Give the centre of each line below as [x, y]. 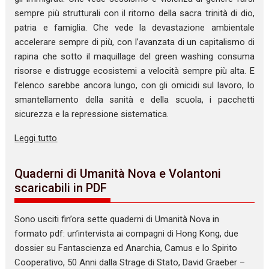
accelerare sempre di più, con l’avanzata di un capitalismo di [134, 42]
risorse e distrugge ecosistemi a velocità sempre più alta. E [134, 71]
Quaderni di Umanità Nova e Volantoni [118, 173]
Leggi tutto [36, 138]
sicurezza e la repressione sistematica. [92, 114]
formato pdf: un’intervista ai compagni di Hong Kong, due [127, 233]
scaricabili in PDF [61, 188]
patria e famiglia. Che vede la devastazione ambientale [134, 28]
